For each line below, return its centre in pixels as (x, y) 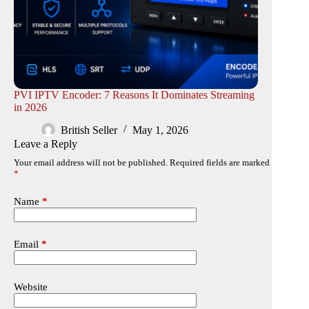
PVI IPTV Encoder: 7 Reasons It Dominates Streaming (134, 94)
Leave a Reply (46, 144)
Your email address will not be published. (91, 163)
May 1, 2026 (160, 130)
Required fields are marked (220, 163)
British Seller (89, 130)
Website (31, 287)
